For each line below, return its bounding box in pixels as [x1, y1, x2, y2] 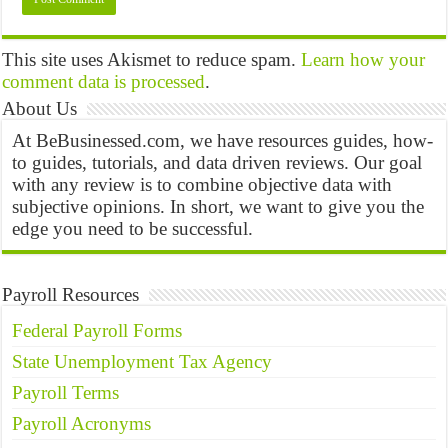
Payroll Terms [12, 382, 120, 403]
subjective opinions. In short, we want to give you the [12, 196, 425, 217]
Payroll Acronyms [12, 413, 152, 434]
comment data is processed [2, 71, 206, 92]
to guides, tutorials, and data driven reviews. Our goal [12, 152, 423, 173]
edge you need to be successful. [12, 218, 254, 239]
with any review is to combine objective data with [12, 174, 393, 195]
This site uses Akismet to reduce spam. [2, 49, 302, 70]
